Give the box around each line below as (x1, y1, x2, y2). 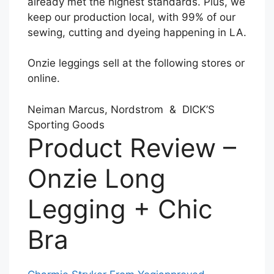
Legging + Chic (28, 193, 212, 224)
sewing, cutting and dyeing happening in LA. (28, 26, 246, 39)
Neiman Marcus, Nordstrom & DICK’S (28, 103, 215, 116)
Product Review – (28, 131, 236, 163)
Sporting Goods (28, 118, 105, 131)
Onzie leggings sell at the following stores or (28, 57, 245, 70)
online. (28, 72, 60, 85)
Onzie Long (28, 162, 166, 194)
